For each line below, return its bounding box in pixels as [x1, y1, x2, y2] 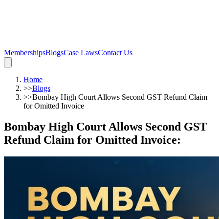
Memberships [4, 48, 45, 57]
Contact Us [98, 48, 132, 57]
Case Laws [64, 48, 98, 57]
